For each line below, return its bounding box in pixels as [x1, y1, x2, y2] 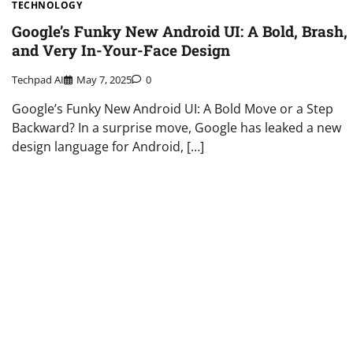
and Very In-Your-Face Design [12, 40, 230, 61]
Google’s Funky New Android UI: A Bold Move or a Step [12, 100, 333, 118]
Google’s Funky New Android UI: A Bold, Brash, [12, 21, 347, 42]
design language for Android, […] [12, 138, 204, 156]
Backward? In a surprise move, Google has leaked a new [12, 119, 341, 137]
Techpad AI [12, 72, 64, 87]
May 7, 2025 [76, 72, 132, 87]
